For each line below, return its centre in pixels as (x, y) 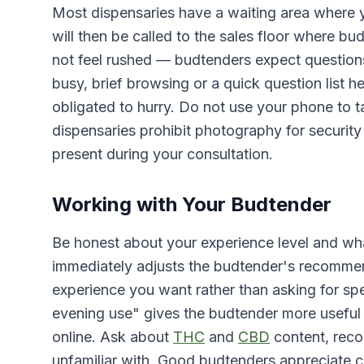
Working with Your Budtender (192, 204)
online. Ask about (113, 337)
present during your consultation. (162, 154)
